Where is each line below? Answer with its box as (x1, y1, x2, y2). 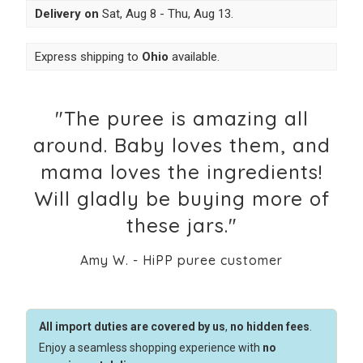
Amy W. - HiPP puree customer (80, 252, 283, 269)
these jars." (126, 213, 237, 238)
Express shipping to (34, 49, 142, 65)
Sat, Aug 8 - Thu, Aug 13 (101, 6, 231, 22)
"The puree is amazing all (54, 106, 309, 131)
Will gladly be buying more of (33, 186, 330, 211)
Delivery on (34, 6, 102, 22)
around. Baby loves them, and (32, 133, 331, 158)
